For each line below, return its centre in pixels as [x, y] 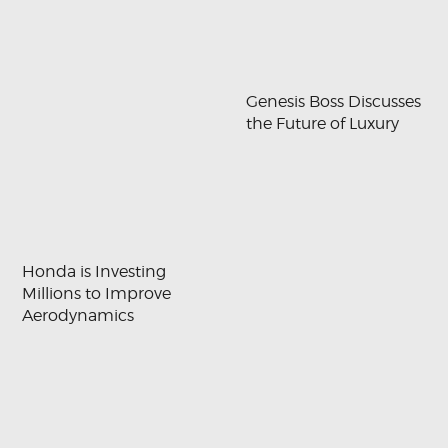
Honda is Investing [94, 271]
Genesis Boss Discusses [334, 101]
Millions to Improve [97, 293]
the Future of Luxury [323, 123]
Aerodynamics [78, 315]
